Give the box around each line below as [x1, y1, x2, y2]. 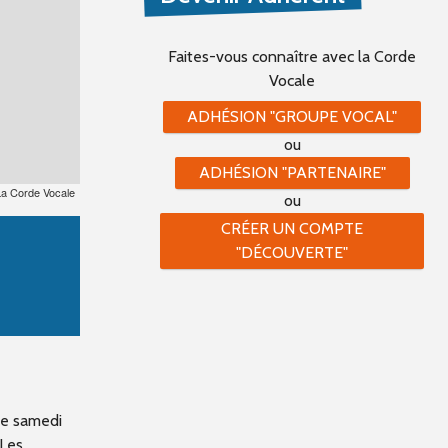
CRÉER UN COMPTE [221, 219, 363, 238]
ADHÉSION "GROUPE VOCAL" [187, 107, 397, 126]
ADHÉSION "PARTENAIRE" [198, 163, 386, 182]
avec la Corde [322, 47, 416, 66]
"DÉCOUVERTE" [236, 243, 348, 262]
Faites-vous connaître [168, 47, 318, 66]
